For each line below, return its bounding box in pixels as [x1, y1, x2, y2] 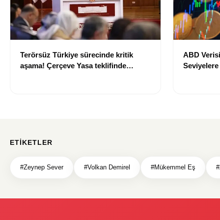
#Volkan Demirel [84, 163, 130, 171]
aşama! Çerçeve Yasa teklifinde [20, 61, 126, 70]
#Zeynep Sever [20, 163, 63, 171]
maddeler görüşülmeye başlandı [20, 72, 130, 81]
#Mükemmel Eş [151, 163, 195, 171]
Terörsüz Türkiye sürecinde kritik [20, 50, 133, 59]
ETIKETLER [10, 138, 53, 146]
